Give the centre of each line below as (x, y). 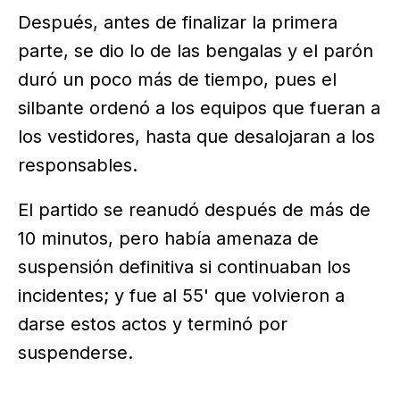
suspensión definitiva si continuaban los (184, 267)
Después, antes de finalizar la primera (178, 22)
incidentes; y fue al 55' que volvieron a (181, 295)
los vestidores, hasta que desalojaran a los (196, 136)
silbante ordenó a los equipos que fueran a (199, 108)
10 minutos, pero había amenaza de (168, 238)
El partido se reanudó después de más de (194, 209)
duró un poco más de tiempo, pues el (177, 79)
